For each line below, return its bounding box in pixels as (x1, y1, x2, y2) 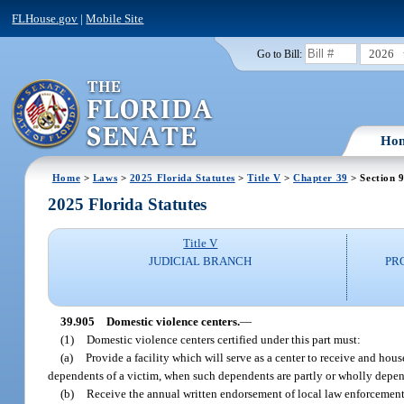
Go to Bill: (256, 48, 302, 60)
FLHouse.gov (12, 11, 78, 25)
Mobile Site (86, 11, 144, 25)
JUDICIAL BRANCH (149, 254, 252, 269)
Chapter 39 (293, 171, 348, 183)
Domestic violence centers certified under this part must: (87, 332, 362, 346)
